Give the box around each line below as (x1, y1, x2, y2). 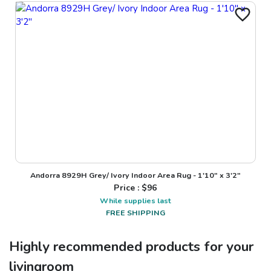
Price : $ (114, 182, 148, 194)
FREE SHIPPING (106, 207, 165, 218)
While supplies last (100, 195, 171, 206)
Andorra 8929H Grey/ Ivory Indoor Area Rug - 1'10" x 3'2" (30, 170, 241, 181)
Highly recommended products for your (9, 237, 253, 256)
